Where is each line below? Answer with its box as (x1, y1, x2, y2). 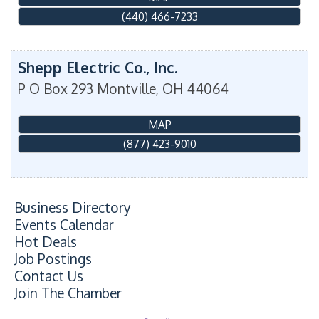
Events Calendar (14, 216, 114, 234)
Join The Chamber (14, 284, 122, 303)
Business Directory (14, 199, 131, 217)
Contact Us (14, 267, 83, 286)
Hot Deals (14, 233, 77, 251)
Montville (97, 80, 156, 98)
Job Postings (14, 250, 92, 268)
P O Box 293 (18, 80, 93, 98)
